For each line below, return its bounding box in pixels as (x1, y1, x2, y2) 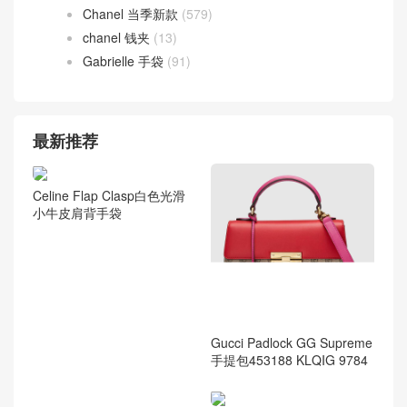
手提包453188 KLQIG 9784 (210, 350, 368, 369)
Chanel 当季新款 (83, 4, 178, 23)
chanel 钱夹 (83, 27, 150, 46)
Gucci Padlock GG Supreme (210, 333, 372, 352)
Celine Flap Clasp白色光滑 (33, 186, 185, 205)
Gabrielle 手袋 (83, 51, 164, 70)
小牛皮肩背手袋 (33, 203, 122, 223)
